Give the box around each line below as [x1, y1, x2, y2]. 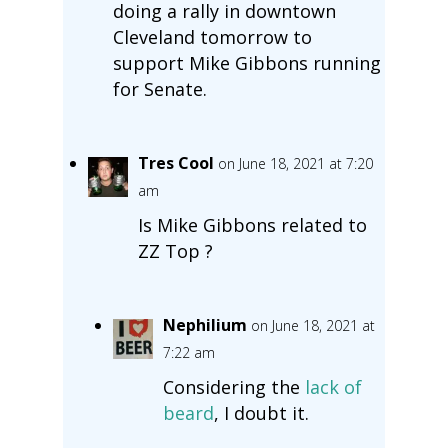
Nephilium [162, 313, 247, 336]
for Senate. [112, 76, 207, 101]
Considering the [162, 374, 305, 399]
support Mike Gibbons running [112, 50, 381, 75]
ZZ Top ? [137, 238, 213, 263]
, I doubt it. [213, 400, 309, 425]
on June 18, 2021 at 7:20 [217, 153, 373, 173]
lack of [304, 374, 362, 399]
